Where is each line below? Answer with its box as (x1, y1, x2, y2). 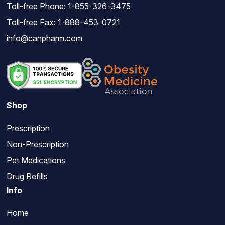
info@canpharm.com (6, 33, 82, 43)
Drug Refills (6, 171, 48, 181)
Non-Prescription (6, 139, 69, 149)
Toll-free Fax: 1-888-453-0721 (6, 17, 120, 27)
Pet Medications (6, 155, 65, 165)
